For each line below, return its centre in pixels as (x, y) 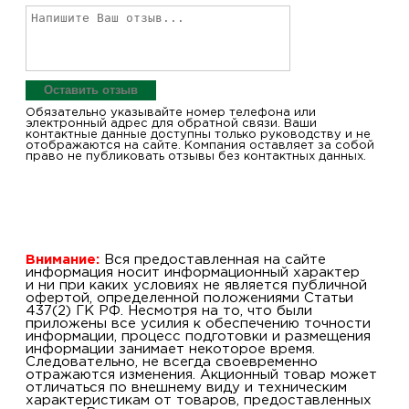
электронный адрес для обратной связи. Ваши (171, 124)
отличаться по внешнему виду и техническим (186, 388)
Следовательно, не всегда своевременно (172, 362)
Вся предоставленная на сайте (213, 260)
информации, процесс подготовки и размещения (198, 337)
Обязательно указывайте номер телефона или (171, 113)
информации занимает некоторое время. (170, 350)
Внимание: (63, 260)
